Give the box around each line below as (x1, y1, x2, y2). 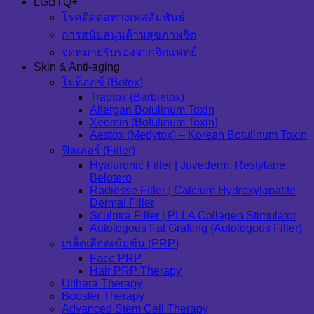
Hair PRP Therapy (90, 265, 182, 278)
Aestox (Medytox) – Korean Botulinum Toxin (90, 129, 307, 142)
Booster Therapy (62, 290, 144, 303)
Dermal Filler (90, 197, 154, 210)
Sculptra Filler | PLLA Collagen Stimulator (90, 210, 296, 222)
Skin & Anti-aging (34, 61, 120, 74)
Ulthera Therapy (62, 278, 142, 290)
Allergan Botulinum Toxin (90, 104, 214, 116)
